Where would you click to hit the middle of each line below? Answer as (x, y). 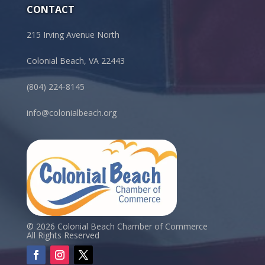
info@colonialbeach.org (71, 113)
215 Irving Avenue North (73, 35)
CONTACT (50, 9)
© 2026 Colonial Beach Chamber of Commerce (117, 227)
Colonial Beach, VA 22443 (75, 61)
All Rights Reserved (63, 235)
